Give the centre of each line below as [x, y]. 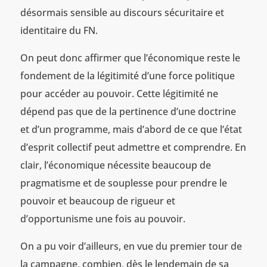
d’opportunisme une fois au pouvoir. [103, 218]
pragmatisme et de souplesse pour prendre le [123, 183]
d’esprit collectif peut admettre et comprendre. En [133, 147]
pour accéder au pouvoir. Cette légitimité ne [119, 93]
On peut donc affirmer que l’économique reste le [130, 58]
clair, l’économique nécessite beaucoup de [115, 165]
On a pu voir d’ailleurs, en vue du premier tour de [131, 246]
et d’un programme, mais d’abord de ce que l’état [131, 129]
